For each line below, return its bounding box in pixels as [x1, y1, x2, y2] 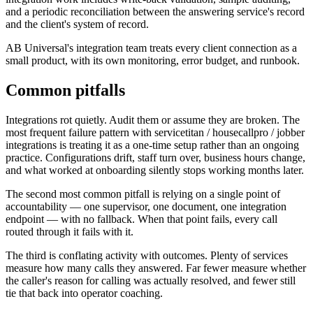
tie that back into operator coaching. [6, 287, 163, 300]
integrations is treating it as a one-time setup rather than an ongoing [6, 139, 299, 152]
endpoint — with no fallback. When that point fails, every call [6, 213, 277, 226]
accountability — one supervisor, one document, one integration [6, 201, 286, 213]
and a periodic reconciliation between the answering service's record [6, 6, 305, 18]
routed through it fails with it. [6, 226, 133, 238]
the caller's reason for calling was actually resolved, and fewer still [6, 275, 296, 287]
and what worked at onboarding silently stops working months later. [6, 164, 304, 177]
